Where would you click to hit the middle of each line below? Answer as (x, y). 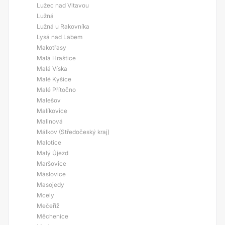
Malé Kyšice (54, 79)
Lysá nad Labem (60, 37)
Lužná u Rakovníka (63, 26)
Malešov (49, 100)
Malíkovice (52, 111)
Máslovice (51, 174)
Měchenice (52, 216)
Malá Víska (52, 69)
